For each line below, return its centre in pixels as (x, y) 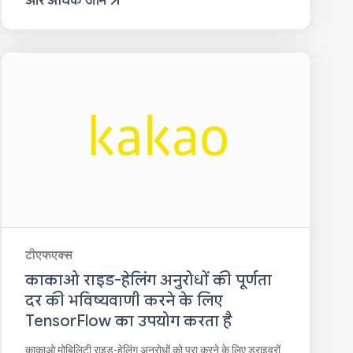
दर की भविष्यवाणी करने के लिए (124, 300)
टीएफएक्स (48, 255)
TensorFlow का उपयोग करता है (128, 321)
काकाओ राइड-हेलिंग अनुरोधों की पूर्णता (148, 280)
